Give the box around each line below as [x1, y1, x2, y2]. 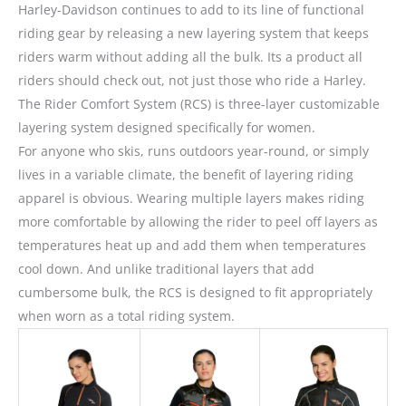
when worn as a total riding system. [18, 307, 235, 325]
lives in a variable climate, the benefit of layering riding [18, 166, 353, 184]
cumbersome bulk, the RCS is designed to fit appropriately [18, 284, 372, 302]
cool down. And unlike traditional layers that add [18, 260, 314, 278]
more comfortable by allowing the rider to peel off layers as [18, 213, 378, 231]
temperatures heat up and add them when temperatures [18, 237, 366, 255]
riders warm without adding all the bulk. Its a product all [18, 48, 362, 66]
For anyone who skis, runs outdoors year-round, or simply [18, 142, 369, 160]
